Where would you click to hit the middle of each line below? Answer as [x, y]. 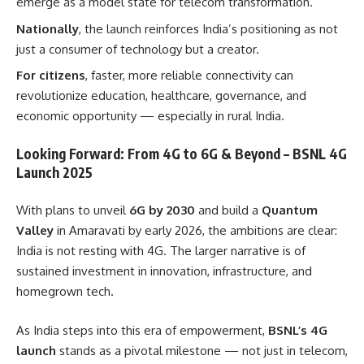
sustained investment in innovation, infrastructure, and [164, 271]
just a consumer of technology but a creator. [138, 49]
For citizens [51, 75]
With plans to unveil [73, 210]
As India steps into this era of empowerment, [142, 330]
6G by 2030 [162, 210]
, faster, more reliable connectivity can [189, 75]
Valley [35, 230]
